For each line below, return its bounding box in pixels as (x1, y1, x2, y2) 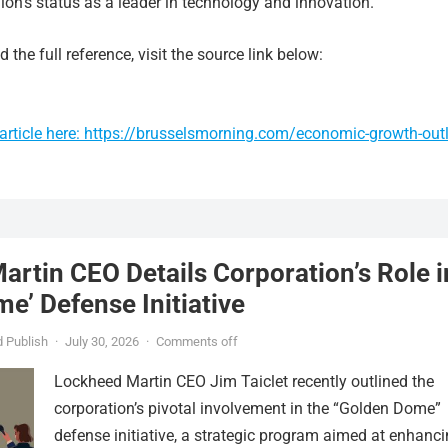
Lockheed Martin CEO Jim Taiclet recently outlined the (54, 372, 434, 391)
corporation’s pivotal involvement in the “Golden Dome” (54, 399, 441, 418)
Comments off (156, 334, 238, 349)
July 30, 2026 (65, 334, 139, 349)
